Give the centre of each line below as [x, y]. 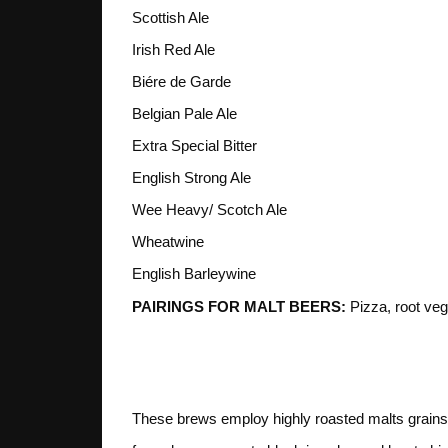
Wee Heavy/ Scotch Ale [209, 209]
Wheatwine [168, 241]
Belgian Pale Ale [184, 113]
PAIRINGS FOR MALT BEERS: [239, 307]
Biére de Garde [181, 81]
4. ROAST [242, 359]
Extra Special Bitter [194, 145]
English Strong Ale [191, 177]
